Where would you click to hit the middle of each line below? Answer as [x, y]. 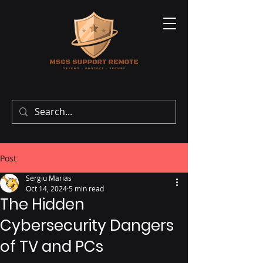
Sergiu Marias [49, 178]
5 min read [86, 188]
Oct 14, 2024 [46, 188]
